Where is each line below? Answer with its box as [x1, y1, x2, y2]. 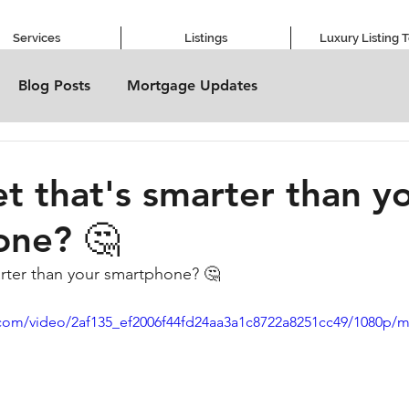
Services [12, 31, 60, 45]
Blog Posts [18, 77, 90, 94]
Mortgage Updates [127, 77, 257, 94]
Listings [184, 31, 227, 45]
